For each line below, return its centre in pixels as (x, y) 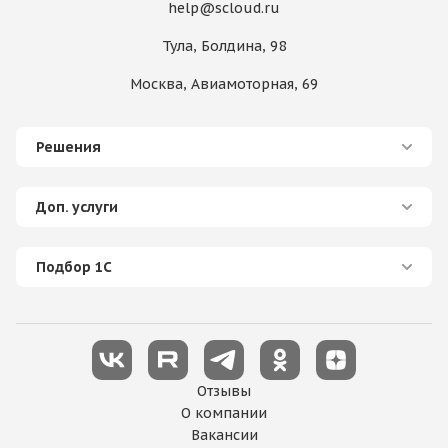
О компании (224, 413)
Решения (68, 147)
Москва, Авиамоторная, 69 (224, 84)
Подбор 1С (74, 267)
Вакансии (224, 435)
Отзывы (224, 391)
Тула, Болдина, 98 (224, 46)
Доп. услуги (77, 207)
